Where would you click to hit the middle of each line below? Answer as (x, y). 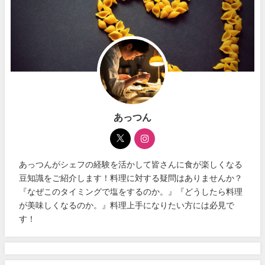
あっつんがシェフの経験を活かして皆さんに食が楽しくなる (131, 165)
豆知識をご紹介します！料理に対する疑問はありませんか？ (131, 178)
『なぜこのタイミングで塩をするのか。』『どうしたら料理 (131, 192)
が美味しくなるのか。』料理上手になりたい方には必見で (127, 206)
